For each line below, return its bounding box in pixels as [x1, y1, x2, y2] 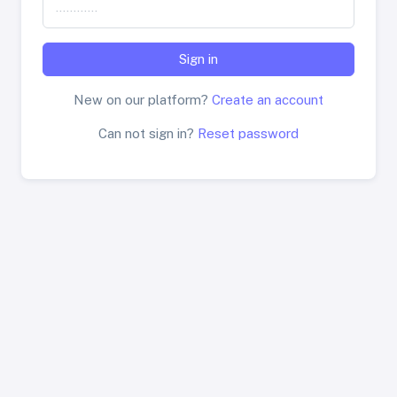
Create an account [208, 92, 323, 107]
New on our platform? [74, 92, 208, 107]
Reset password [194, 126, 299, 141]
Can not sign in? [98, 126, 194, 141]
